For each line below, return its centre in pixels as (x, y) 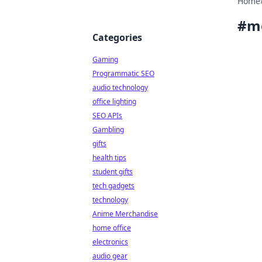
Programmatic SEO (123, 73)
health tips (109, 158)
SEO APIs (107, 116)
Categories (117, 37)
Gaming (105, 59)
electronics (110, 242)
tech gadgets (113, 186)
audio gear (110, 256)
